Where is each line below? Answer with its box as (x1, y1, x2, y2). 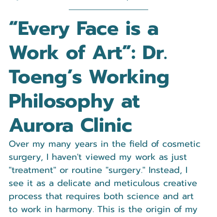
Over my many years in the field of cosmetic (9, 137, 204, 151)
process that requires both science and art (9, 189, 197, 203)
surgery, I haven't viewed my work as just (9, 150, 190, 164)
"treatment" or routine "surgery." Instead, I (9, 163, 191, 177)
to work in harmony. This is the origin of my (9, 202, 201, 216)
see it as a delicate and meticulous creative (9, 176, 201, 190)
